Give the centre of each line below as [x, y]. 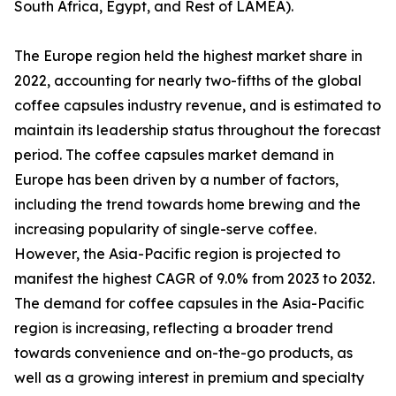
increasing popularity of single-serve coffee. [165, 229]
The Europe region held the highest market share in [188, 56]
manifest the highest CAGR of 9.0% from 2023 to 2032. [194, 279]
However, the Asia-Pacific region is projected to [177, 254]
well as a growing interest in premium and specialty [189, 378]
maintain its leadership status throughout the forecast [198, 130]
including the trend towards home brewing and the [187, 205]
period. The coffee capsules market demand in [174, 155]
